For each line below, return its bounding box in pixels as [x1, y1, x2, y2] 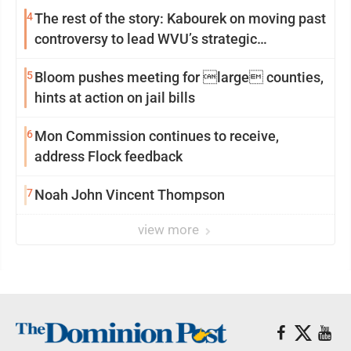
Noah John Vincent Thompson [34, 186, 225, 203]
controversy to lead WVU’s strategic [34, 31, 257, 47]
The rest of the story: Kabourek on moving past [34, 10, 326, 27]
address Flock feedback [34, 148, 183, 165]
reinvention [34, 51, 106, 67]
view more [138, 222, 202, 237]
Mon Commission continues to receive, [34, 128, 279, 144]
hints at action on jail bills [34, 89, 195, 106]
